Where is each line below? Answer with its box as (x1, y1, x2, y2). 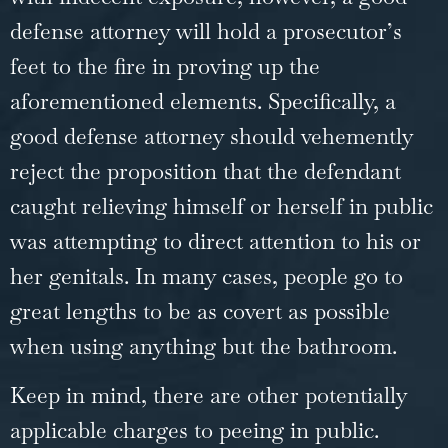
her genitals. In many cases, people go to (10, 261, 403, 290)
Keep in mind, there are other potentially (10, 381, 407, 410)
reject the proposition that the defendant (10, 156, 401, 185)
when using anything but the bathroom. (10, 331, 403, 360)
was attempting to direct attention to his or (10, 226, 421, 255)
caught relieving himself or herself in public (10, 191, 433, 220)
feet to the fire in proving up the (10, 51, 320, 80)
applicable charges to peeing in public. (10, 416, 379, 445)
